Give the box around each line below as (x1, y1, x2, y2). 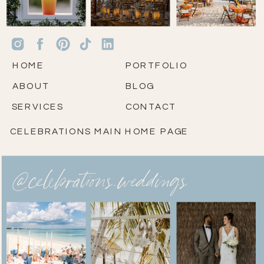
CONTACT (125, 102, 176, 111)
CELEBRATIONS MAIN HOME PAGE (9, 127, 189, 136)
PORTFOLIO (125, 61, 189, 70)
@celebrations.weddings (11, 168, 186, 200)
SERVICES (11, 102, 64, 111)
